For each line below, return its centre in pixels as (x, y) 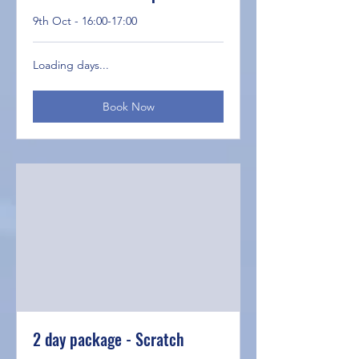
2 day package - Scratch (109, 339)
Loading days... (71, 65)
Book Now (128, 107)
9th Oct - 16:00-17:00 (85, 21)
